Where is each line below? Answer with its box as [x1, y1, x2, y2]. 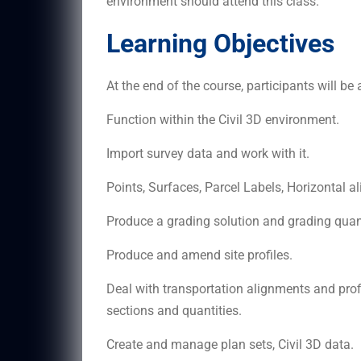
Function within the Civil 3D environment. [106, 111, 339, 127]
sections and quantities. [106, 302, 242, 318]
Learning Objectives [106, 27, 334, 59]
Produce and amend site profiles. [106, 247, 293, 263]
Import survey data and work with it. [106, 145, 309, 161]
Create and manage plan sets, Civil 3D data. [106, 336, 354, 352]
